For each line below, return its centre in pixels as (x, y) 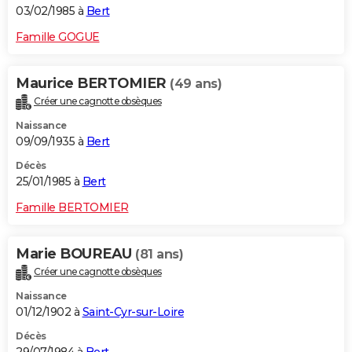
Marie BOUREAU (75, 253)
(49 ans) (196, 84)
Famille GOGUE (58, 37)
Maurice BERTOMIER (93, 84)
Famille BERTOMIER (72, 207)
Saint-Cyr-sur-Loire (133, 312)
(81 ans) (159, 254)
